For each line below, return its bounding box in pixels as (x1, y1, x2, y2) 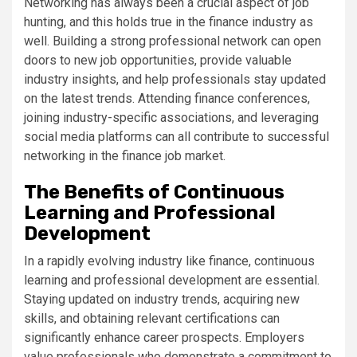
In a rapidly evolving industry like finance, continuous (24, 253, 315, 269)
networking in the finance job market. (24, 148, 226, 163)
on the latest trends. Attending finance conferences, (24, 91, 310, 106)
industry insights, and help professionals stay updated (24, 72, 326, 87)
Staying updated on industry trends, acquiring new (24, 292, 300, 307)
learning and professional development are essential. (24, 273, 320, 288)
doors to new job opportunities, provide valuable (24, 53, 292, 68)
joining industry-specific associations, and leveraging (24, 110, 319, 125)
